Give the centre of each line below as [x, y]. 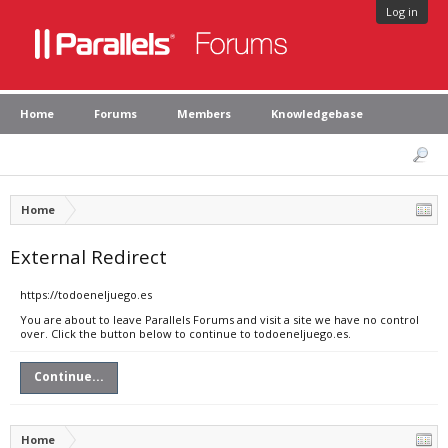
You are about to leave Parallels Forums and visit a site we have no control [219, 319]
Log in [402, 11]
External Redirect [88, 256]
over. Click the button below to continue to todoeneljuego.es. [185, 333]
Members [204, 113]
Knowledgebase [317, 113]
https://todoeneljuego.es [86, 294]
